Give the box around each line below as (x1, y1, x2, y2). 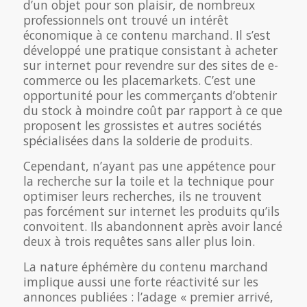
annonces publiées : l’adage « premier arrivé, (23, 288, 273, 305)
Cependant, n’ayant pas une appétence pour (23, 157, 275, 174)
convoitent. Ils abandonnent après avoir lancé (23, 217, 282, 234)
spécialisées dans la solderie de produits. (23, 132, 252, 149)
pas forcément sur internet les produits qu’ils (23, 202, 280, 219)
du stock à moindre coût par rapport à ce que (23, 101, 282, 119)
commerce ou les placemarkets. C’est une (23, 71, 256, 88)
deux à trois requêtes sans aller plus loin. (23, 232, 255, 249)
